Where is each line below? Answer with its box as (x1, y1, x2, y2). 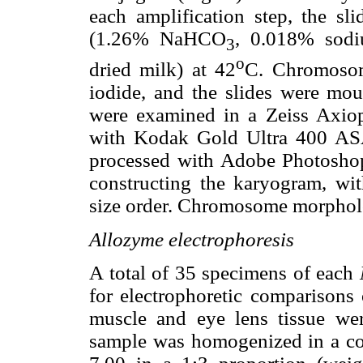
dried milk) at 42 (89, 58, 237, 81)
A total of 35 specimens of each (89, 261, 360, 284)
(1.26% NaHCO (89, 28, 227, 50)
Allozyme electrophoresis (89, 228, 294, 250)
